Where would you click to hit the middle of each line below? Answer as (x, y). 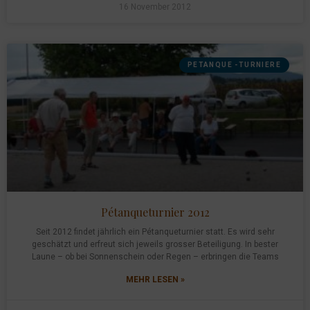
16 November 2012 (155, 7)
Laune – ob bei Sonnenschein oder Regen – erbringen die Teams (155, 257)
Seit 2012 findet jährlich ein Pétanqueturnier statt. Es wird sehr (155, 232)
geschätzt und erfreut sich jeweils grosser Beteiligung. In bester (155, 244)
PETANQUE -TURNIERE (234, 65)
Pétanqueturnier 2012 (155, 212)
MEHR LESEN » (155, 280)
